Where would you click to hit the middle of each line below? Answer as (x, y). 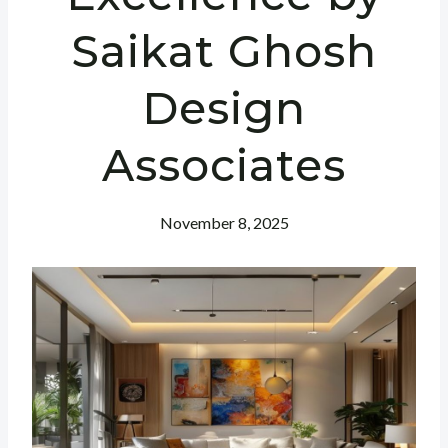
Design (224, 108)
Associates (224, 165)
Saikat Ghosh (224, 51)
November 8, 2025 (224, 222)
